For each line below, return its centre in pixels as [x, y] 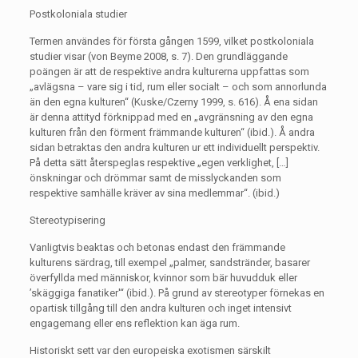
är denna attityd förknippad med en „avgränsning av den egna [171, 117]
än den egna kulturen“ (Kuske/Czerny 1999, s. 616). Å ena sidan [173, 102]
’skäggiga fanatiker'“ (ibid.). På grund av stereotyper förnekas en [177, 293]
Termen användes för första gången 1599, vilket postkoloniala [171, 41]
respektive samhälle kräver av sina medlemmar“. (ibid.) [154, 193]
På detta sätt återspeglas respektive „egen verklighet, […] [159, 163]
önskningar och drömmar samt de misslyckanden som [155, 178]
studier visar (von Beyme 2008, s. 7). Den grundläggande [158, 56]
